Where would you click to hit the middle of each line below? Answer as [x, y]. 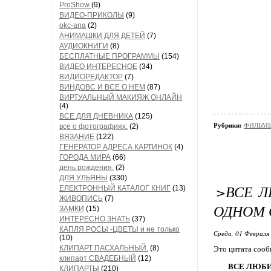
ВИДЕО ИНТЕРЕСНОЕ [98, 67]
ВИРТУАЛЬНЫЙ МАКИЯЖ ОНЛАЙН [121, 97]
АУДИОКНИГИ [84, 46]
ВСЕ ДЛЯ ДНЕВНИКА [96, 116]
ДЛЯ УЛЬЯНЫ [83, 178]
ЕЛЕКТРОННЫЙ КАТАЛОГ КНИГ [115, 188]
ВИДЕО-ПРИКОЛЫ [92, 15]
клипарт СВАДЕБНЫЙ [98, 258]
